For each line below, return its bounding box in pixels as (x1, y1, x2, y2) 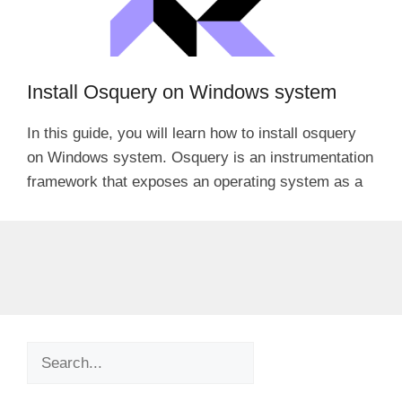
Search (26, 344, 74, 362)
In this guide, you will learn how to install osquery (27, 124, 356, 142)
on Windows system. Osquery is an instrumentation (27, 148, 373, 166)
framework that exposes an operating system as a (27, 172, 363, 190)
